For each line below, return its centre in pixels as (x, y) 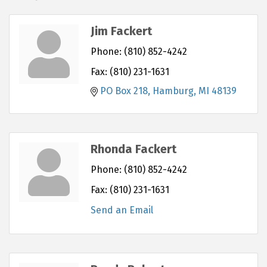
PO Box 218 (124, 91)
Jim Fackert (121, 31)
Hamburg (173, 91)
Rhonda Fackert (133, 149)
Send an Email (122, 210)
